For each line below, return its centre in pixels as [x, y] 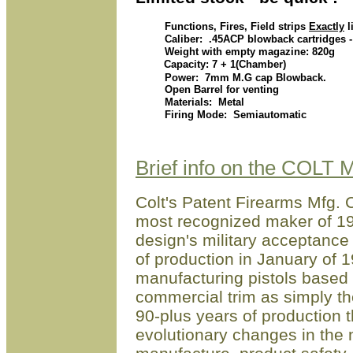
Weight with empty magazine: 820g [242, 52]
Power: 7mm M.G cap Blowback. [241, 78]
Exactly [327, 26]
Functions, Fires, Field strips [229, 26]
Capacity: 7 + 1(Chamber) [223, 64]
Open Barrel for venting [214, 89]
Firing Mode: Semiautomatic [228, 115]
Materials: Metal [197, 102]
